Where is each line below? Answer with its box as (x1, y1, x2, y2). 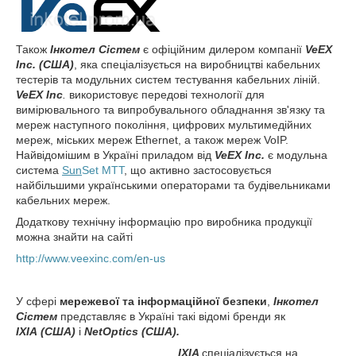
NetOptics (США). (84, 324, 180, 338)
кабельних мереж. (16, 193, 110, 207)
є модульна (268, 148, 327, 161)
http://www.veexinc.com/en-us (16, 251, 165, 265)
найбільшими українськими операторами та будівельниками (16, 178, 331, 192)
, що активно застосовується (124, 163, 272, 176)
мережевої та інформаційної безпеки (60, 294, 267, 308)
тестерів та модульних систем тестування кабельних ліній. (16, 72, 320, 86)
